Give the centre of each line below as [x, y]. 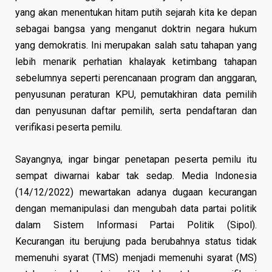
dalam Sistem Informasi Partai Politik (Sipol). [136, 225]
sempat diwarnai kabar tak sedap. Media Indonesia [136, 175]
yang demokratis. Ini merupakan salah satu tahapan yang [136, 45]
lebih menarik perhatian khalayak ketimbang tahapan [136, 61]
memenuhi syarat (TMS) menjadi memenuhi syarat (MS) [136, 257]
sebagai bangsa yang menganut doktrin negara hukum [136, 29]
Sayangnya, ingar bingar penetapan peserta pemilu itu [136, 159]
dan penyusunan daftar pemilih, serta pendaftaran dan [136, 110]
